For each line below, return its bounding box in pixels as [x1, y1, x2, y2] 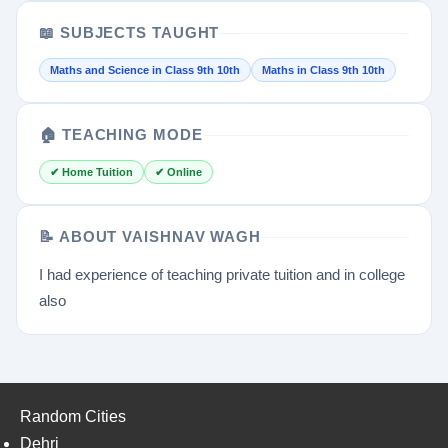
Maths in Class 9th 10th [262, 64, 385, 77]
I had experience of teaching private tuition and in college [39, 266, 405, 284]
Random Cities [20, 408, 126, 426]
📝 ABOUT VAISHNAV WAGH [39, 228, 261, 246]
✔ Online [155, 166, 202, 179]
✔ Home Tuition [50, 166, 133, 179]
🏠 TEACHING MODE [39, 126, 203, 144]
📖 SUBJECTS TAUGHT [39, 24, 220, 42]
